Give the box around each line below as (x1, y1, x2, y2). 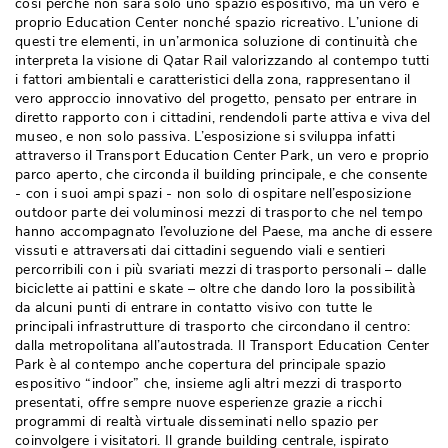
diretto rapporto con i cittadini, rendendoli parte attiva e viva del (15, 108, 431, 127)
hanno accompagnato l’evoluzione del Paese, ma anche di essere (15, 222, 433, 241)
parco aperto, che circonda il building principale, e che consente (15, 165, 428, 184)
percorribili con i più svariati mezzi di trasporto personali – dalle (15, 260, 427, 279)
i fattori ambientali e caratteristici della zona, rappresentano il (15, 70, 411, 89)
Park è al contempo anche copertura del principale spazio (15, 355, 387, 374)
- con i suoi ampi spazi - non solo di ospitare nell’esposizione (15, 184, 411, 203)
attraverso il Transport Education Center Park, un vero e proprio (15, 146, 430, 165)
